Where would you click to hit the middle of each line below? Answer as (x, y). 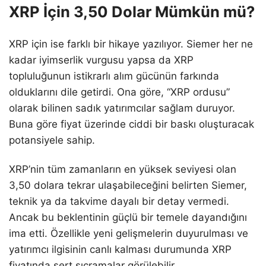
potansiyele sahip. (52, 140)
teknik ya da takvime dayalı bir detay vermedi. (119, 201)
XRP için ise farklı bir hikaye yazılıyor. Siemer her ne (131, 44)
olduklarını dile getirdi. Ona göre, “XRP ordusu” (119, 92)
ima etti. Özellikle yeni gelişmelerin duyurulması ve (129, 233)
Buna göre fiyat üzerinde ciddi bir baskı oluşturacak (132, 124)
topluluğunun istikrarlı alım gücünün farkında (114, 76)
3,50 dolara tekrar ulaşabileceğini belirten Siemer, (128, 185)
